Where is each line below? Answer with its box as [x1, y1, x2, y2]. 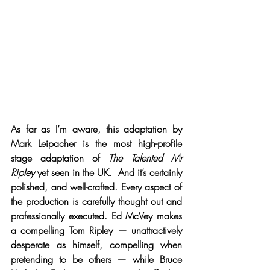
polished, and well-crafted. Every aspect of [11, 180, 182, 194]
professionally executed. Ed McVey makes [11, 209, 182, 223]
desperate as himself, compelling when [11, 238, 182, 252]
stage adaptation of [11, 151, 108, 165]
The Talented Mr [108, 151, 182, 165]
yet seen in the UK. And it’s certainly [34, 166, 182, 180]
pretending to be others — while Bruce [11, 253, 182, 266]
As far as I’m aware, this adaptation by [11, 122, 182, 136]
